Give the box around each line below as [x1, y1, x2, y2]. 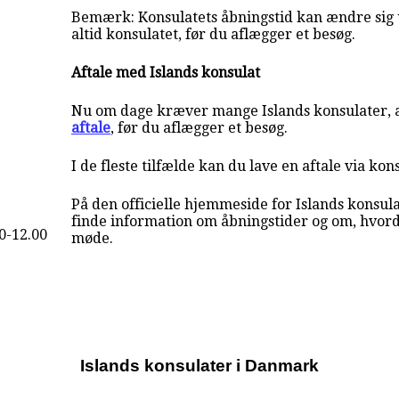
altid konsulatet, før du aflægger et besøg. [71, 25, 356, 43]
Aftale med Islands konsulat [71, 63, 261, 81]
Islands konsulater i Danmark [79, 356, 319, 376]
